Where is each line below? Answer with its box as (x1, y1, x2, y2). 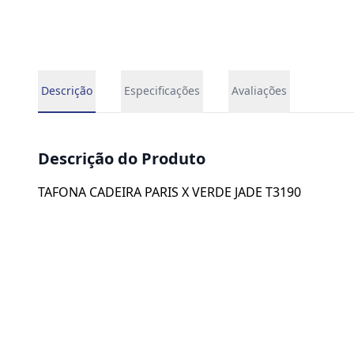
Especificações (124, 83, 200, 98)
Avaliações (232, 83, 287, 98)
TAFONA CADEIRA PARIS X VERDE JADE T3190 (38, 183, 301, 201)
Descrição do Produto (38, 148, 205, 169)
